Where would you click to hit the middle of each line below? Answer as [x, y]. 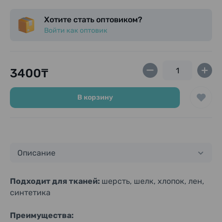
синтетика [30, 193]
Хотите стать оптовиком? [93, 20]
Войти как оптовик [76, 30]
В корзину [95, 97]
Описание [36, 153]
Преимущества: [42, 215]
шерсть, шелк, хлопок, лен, [153, 181]
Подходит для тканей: [56, 181]
